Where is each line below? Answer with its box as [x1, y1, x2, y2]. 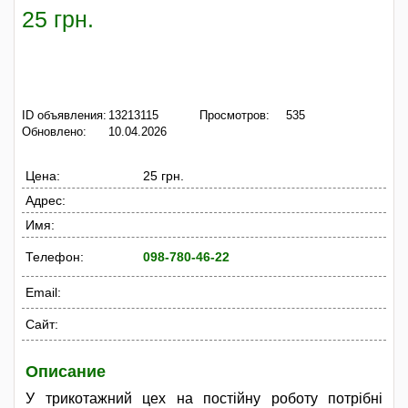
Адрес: [25, 192, 66, 208]
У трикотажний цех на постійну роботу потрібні [25, 390, 382, 406]
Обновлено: [22, 125, 87, 138]
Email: [25, 284, 61, 300]
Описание [25, 362, 106, 381]
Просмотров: [199, 108, 270, 122]
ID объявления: [22, 108, 107, 122]
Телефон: [25, 249, 84, 264]
